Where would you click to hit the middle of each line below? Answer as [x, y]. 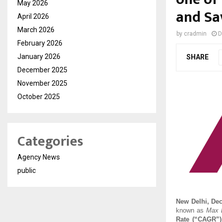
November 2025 [42, 83]
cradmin [195, 34]
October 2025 [39, 97]
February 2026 [40, 43]
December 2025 [42, 70]
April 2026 [33, 16]
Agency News [39, 157]
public [27, 170]
